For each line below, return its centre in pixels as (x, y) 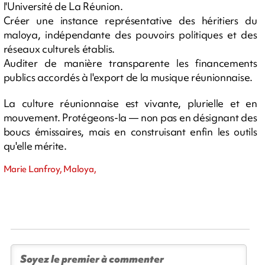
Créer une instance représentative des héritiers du (130, 20)
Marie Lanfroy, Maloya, (50, 169)
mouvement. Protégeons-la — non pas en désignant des (130, 117)
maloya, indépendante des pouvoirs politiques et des (130, 34)
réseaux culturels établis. (59, 49)
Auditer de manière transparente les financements (130, 63)
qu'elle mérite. (35, 146)
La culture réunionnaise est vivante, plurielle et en (130, 103)
